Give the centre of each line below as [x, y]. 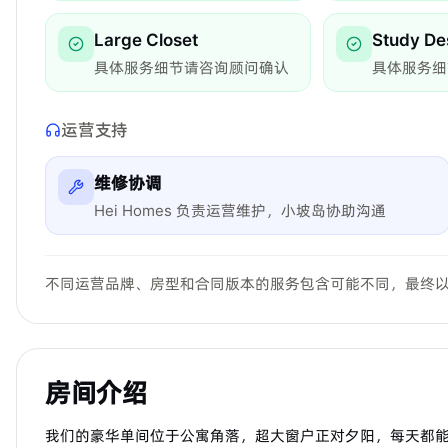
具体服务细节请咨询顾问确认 [191, 67]
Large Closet [146, 39]
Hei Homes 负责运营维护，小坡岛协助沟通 [240, 210]
